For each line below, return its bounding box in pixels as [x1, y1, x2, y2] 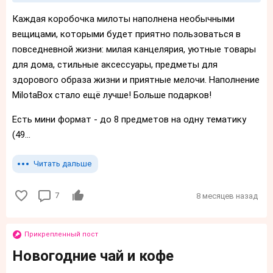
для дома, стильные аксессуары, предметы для [12, 58, 218, 70]
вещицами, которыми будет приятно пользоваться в [12, 28, 241, 40]
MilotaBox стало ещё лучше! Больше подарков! [12, 89, 216, 101]
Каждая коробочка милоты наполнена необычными [12, 13, 235, 24]
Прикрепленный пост [24, 230, 98, 238]
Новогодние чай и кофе [12, 247, 174, 264]
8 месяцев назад [196, 191, 258, 201]
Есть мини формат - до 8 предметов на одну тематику [12, 113, 246, 125]
